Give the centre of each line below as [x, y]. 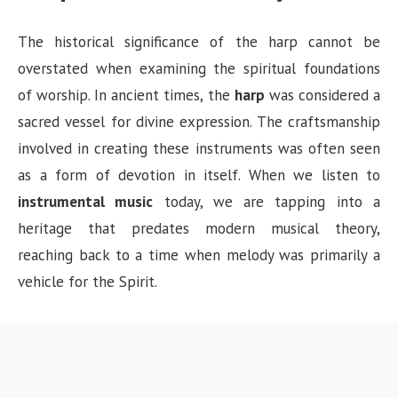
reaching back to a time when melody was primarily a [199, 255]
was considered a [322, 95]
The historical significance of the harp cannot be [199, 41]
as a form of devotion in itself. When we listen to [199, 175]
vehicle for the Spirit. [88, 281]
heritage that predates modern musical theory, [199, 228]
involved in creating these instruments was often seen [199, 148]
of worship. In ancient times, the [126, 95]
